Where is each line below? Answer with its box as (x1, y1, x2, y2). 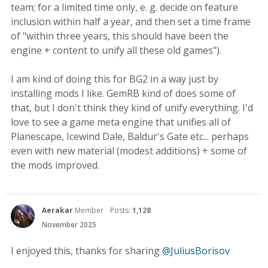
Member (75, 205, 103, 215)
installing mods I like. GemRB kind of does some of (11, 87, 236, 100)
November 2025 (42, 220, 96, 230)
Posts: (110, 205, 132, 215)
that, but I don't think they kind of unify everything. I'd (11, 101, 253, 114)
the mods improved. (11, 159, 99, 172)
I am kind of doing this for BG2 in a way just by (11, 72, 218, 86)
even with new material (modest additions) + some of (11, 144, 247, 157)
